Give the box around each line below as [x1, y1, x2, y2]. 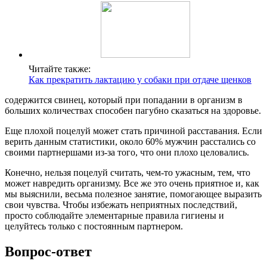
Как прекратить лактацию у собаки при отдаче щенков [29, 74, 252, 85]
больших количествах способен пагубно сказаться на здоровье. [5, 105, 261, 116]
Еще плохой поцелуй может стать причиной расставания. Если [5, 126, 262, 136]
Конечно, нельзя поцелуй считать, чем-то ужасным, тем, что [5, 167, 250, 178]
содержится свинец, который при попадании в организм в [5, 95, 243, 105]
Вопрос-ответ [5, 243, 92, 259]
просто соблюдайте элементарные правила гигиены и [5, 210, 224, 221]
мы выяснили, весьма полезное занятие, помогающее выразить [5, 189, 262, 200]
